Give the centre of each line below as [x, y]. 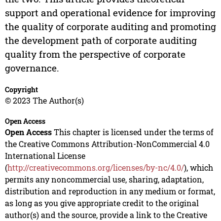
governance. [32, 68]
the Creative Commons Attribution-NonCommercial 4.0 [107, 144]
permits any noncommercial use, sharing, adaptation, [104, 180]
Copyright [21, 90]
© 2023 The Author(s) [44, 101]
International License [45, 156]
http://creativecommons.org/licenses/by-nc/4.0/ [95, 168]
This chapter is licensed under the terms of [132, 132]
